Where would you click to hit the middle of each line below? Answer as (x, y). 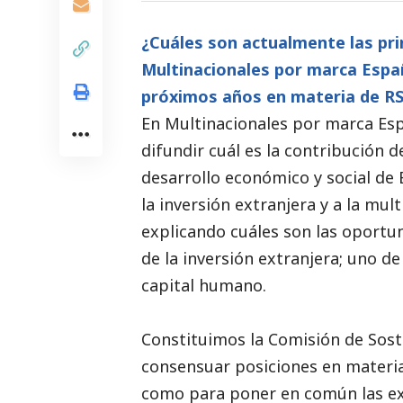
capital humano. (204, 285)
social (349, 177)
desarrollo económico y (234, 177)
